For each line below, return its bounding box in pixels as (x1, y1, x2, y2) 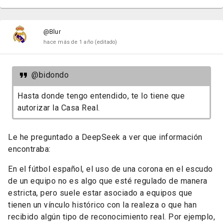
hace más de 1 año (43, 39, 94, 45)
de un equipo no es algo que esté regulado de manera (8, 176, 208, 186)
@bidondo (31, 70, 69, 80)
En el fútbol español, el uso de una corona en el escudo (8, 164, 213, 174)
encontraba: (8, 144, 51, 154)
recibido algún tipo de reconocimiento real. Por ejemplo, (8, 212, 215, 222)
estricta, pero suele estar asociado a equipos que (8, 188, 193, 198)
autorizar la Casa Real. (17, 103, 100, 113)
